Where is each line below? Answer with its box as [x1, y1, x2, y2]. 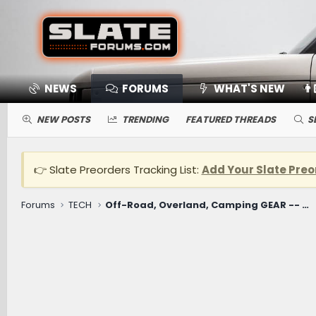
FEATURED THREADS [186, 112, 276, 126]
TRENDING [122, 112, 169, 126]
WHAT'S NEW [213, 80, 285, 96]
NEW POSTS [36, 112, 90, 126]
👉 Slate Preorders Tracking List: [33, 162, 202, 177]
